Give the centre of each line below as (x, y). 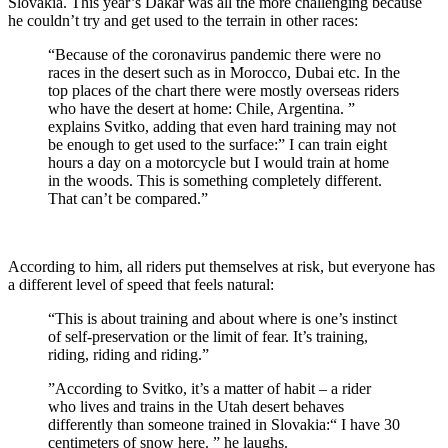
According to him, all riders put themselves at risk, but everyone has (221, 266)
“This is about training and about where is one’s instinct (222, 318)
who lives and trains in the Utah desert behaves (196, 406)
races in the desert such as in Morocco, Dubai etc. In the (224, 72)
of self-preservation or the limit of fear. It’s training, (208, 336)
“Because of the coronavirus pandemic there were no (214, 54)
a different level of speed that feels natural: (141, 284)
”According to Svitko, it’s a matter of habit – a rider (209, 388)
